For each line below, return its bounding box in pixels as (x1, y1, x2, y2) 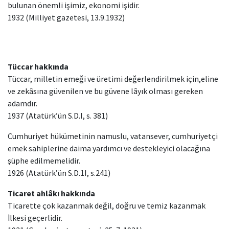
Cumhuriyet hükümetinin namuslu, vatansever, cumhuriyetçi (8, 131, 218, 141)
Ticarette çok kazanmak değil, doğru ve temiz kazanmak (8, 200, 205, 211)
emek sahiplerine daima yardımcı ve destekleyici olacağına (8, 143, 210, 153)
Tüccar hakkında (8, 61, 68, 72)
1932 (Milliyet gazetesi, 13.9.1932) (8, 12, 125, 22)
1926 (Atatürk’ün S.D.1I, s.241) (8, 168, 110, 178)
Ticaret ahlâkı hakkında (8, 188, 95, 198)
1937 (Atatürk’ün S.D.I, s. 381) (8, 110, 108, 121)
